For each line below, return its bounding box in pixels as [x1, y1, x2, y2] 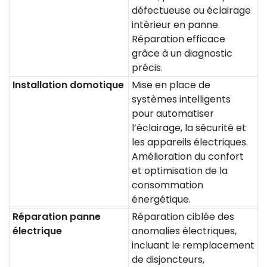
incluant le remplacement [132, 238, 254, 252]
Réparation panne [13, 210, 101, 223]
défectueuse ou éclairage [132, 4, 251, 17]
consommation [132, 178, 203, 192]
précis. [132, 61, 163, 74]
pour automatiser [132, 107, 214, 120]
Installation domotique [13, 78, 124, 92]
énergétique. [132, 193, 191, 206]
